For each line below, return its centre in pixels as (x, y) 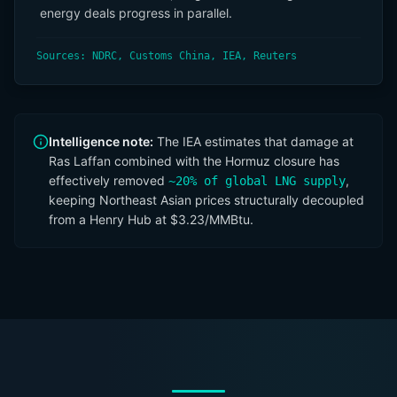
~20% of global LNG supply (257, 181)
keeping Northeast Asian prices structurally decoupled (206, 200)
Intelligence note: (101, 141)
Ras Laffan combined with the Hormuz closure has (194, 161)
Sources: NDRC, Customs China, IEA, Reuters (167, 56)
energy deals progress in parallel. (136, 13)
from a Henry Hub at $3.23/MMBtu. (151, 219)
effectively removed (107, 180)
